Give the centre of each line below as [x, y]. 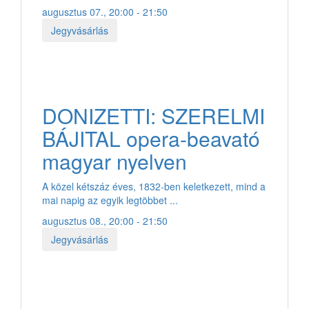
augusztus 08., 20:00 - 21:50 [105, 220]
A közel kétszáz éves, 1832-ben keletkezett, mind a [154, 186]
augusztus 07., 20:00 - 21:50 [105, 11]
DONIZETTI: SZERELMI [153, 115]
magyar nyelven [114, 161]
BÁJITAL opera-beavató [151, 138]
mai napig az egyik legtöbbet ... [110, 200]
